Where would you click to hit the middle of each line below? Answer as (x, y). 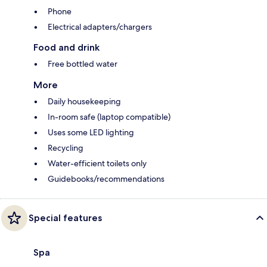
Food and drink (66, 48)
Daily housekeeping (84, 102)
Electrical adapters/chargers (100, 27)
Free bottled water (83, 64)
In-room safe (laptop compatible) (109, 117)
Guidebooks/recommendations (106, 179)
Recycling (66, 148)
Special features (65, 218)
